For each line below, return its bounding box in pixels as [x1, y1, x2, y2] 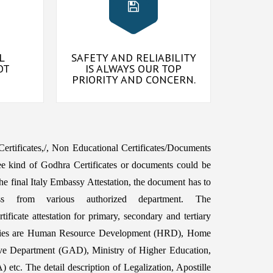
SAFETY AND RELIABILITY [71, 50, 196, 65]
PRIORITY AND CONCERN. [71, 72, 196, 87]
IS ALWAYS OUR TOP [85, 61, 182, 76]
